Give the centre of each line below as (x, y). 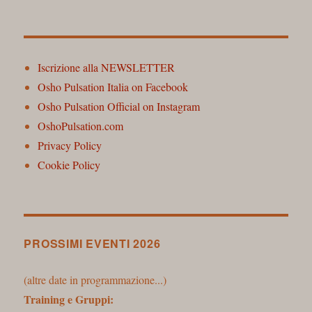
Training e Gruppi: (69, 299)
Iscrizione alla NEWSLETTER (107, 67)
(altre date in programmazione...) (95, 279)
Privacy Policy (70, 145)
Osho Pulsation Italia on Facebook (113, 86)
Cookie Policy (69, 164)
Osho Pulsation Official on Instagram (119, 106)
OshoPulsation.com (81, 125)
